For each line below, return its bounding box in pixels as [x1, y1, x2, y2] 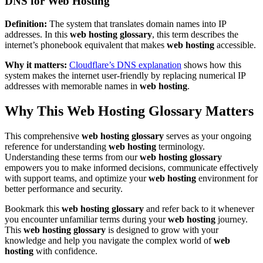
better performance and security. [5, 183, 123, 194]
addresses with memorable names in [5, 80, 140, 91]
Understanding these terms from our [5, 151, 140, 162]
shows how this [181, 59, 241, 70]
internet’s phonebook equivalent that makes [5, 39, 167, 50]
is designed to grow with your [106, 224, 218, 235]
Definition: [5, 18, 47, 29]
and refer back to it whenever [144, 203, 254, 214]
